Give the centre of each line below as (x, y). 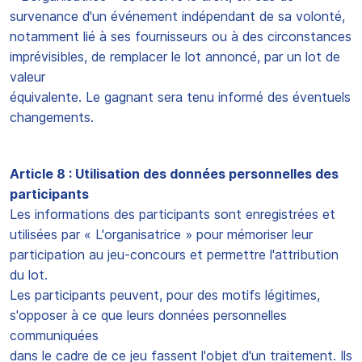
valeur (27, 77)
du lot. (29, 275)
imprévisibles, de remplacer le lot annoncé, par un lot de (175, 57)
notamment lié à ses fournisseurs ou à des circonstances (181, 36)
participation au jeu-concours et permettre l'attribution (174, 255)
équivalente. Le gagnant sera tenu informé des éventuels (180, 97)
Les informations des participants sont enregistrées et (173, 214)
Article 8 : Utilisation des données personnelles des (174, 174)
